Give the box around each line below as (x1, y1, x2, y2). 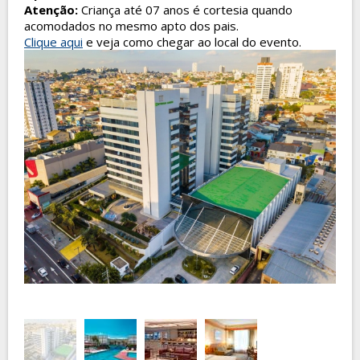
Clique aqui (24, 34, 83, 50)
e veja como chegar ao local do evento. (83, 34, 301, 50)
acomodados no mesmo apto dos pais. (24, 18, 239, 34)
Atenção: (24, 2, 81, 18)
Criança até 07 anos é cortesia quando (81, 2, 292, 18)
